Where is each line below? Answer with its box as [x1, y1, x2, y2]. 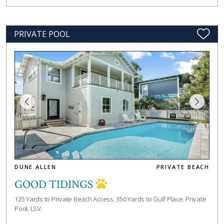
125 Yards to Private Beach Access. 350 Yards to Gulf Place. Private [14, 194, 206, 204]
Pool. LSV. [14, 204, 42, 213]
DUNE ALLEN [14, 163, 56, 171]
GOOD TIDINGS [14, 177, 95, 192]
